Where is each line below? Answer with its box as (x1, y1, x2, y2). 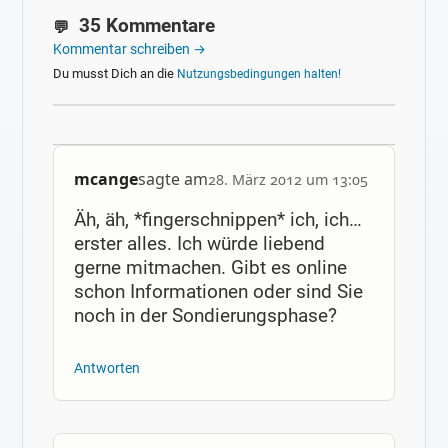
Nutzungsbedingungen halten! (177, 67, 342, 82)
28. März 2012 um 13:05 (207, 170, 368, 190)
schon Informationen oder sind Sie (73, 279, 363, 303)
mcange (73, 168, 138, 191)
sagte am (137, 168, 208, 191)
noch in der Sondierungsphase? (73, 303, 337, 327)
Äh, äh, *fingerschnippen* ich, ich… (73, 207, 362, 231)
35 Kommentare (74, 14, 216, 38)
